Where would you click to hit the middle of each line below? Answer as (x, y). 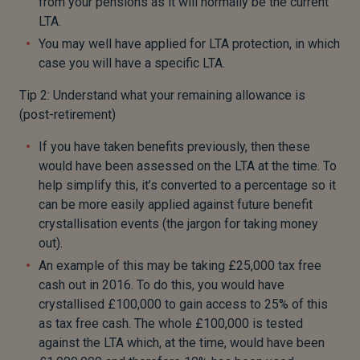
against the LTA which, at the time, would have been (182, 343)
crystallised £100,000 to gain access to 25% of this (183, 304)
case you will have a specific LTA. (132, 63)
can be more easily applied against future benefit (176, 205)
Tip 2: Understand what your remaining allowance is (162, 95)
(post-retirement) (67, 115)
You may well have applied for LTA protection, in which (189, 44)
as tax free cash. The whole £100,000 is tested (171, 323)
